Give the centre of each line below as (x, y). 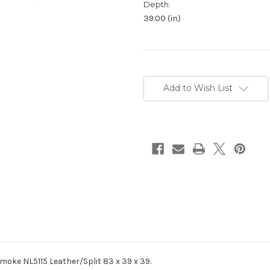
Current (159, 73)
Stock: (156, 85)
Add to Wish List (198, 88)
